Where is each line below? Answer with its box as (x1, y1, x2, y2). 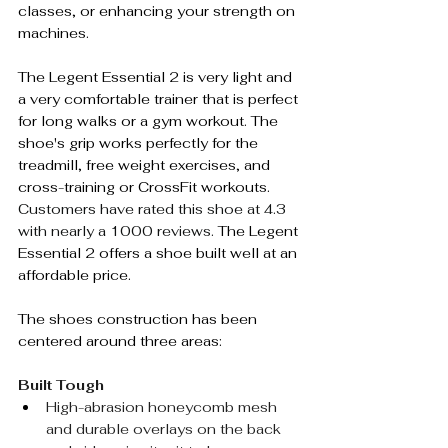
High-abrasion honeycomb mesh (46, 397, 281, 416)
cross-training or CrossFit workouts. (18, 177, 274, 196)
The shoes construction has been (18, 309, 261, 328)
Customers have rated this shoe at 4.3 (18, 199, 290, 218)
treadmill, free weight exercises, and (18, 155, 274, 174)
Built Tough (18, 375, 104, 394)
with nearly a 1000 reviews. (18, 221, 218, 240)
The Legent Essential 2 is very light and (18, 67, 296, 86)
